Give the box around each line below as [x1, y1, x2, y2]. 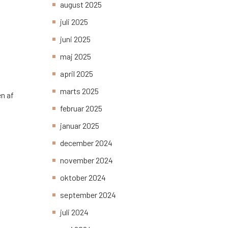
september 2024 [60, 190, 116, 200]
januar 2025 [60, 121, 99, 131]
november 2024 [60, 155, 113, 165]
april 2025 [60, 69, 93, 79]
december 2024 [60, 138, 112, 148]
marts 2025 [60, 86, 99, 96]
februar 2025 [60, 103, 102, 113]
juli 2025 [60, 17, 88, 27]
